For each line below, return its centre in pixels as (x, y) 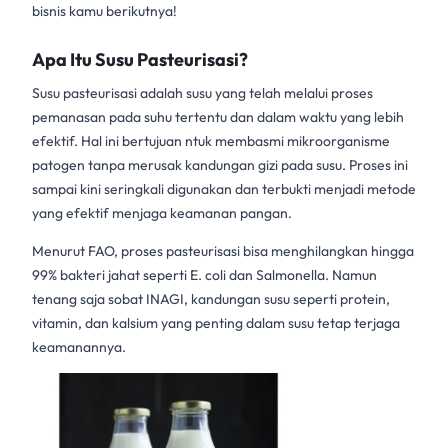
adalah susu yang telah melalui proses (255, 93)
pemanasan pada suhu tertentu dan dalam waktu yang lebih (218, 117)
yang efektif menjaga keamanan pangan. (162, 213)
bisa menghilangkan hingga (327, 251)
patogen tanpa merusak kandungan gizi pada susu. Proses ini (220, 165)
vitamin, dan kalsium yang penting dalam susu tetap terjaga (216, 323)
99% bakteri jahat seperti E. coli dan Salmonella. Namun (204, 275)
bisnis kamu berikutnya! (104, 11)
